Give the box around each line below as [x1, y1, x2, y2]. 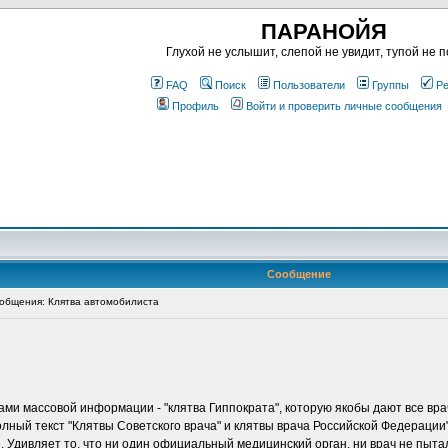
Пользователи [272, 79, 345, 91]
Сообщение [267, 268, 331, 280]
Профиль [172, 100, 219, 112]
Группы [371, 79, 409, 91]
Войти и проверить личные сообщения [246, 100, 442, 112]
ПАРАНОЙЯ [261, 19, 387, 44]
